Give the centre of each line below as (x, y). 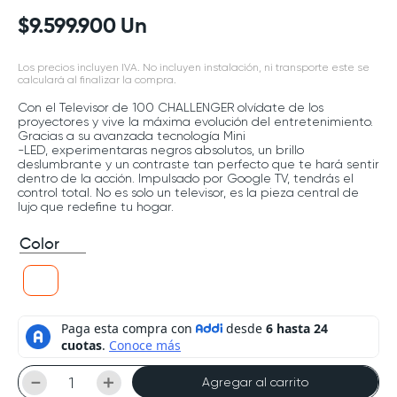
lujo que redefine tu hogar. (96, 206)
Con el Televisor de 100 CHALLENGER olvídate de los (171, 107)
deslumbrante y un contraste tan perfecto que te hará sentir (198, 164)
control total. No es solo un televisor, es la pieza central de (188, 192)
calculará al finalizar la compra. (97, 80)
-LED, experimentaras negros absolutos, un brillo (161, 150)
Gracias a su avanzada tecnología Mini (132, 136)
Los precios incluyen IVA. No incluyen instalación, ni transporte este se (194, 67)
